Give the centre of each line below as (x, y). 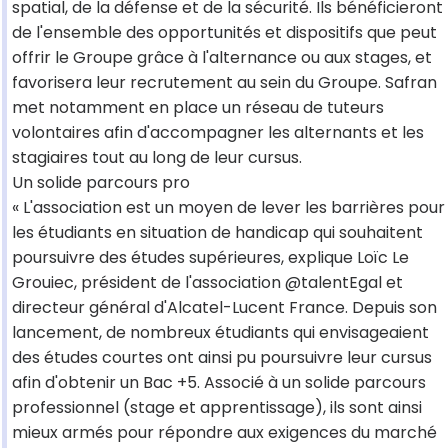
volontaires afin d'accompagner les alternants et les (218, 133)
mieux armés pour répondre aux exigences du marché (224, 433)
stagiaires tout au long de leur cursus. (157, 158)
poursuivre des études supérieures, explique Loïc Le (210, 258)
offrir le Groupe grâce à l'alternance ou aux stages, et (222, 58)
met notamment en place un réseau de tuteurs (198, 108)
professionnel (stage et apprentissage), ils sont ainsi (217, 408)
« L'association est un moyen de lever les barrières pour (228, 208)
